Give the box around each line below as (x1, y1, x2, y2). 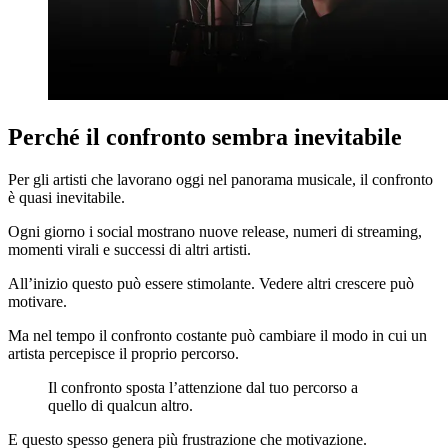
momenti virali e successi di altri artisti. (8, 240, 251, 258)
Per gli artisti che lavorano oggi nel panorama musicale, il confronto (8, 170, 433, 188)
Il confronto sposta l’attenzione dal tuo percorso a (48, 378, 358, 396)
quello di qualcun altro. (48, 396, 193, 414)
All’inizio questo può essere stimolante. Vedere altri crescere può (8, 274, 414, 292)
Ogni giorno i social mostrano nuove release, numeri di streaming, (8, 222, 422, 240)
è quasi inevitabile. (8, 188, 125, 206)
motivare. (8, 292, 67, 310)
